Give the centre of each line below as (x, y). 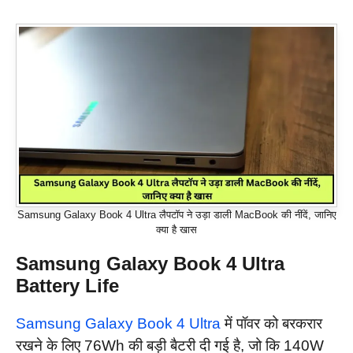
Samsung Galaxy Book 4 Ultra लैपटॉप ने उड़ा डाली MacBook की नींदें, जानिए (176, 215)
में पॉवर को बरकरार (271, 324)
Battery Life (67, 286)
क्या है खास (176, 230)
